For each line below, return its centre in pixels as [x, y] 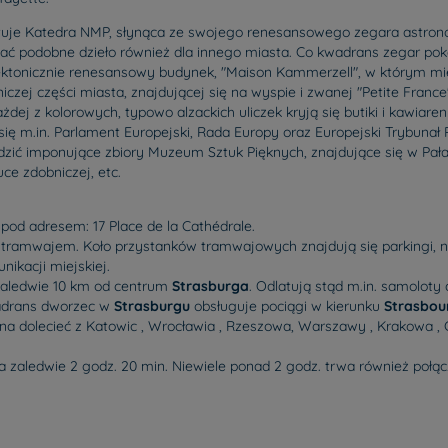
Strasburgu [152, 306]
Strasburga [210, 286]
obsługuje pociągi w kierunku [287, 306]
